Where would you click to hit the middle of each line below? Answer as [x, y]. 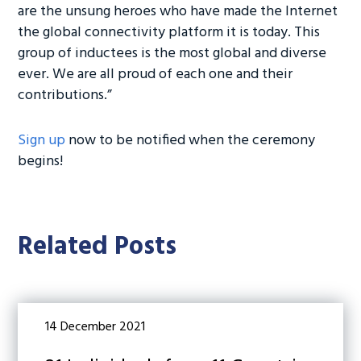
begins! [42, 162]
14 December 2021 [95, 327]
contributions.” [67, 95]
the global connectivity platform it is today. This [169, 33]
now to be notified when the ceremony [191, 141]
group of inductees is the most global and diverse [172, 54]
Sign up [42, 141]
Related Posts [98, 247]
